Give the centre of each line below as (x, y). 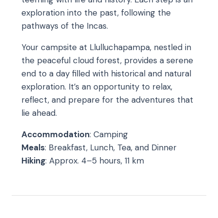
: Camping (109, 135)
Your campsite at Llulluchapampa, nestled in (106, 47)
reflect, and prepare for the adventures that (107, 100)
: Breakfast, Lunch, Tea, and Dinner (111, 148)
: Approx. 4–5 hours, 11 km (95, 161)
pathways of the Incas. (65, 26)
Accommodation (55, 135)
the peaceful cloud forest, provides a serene (107, 61)
